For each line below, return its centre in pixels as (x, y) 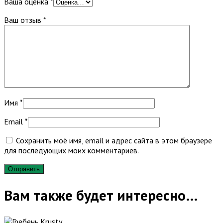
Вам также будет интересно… (101, 195)
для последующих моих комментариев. (71, 150)
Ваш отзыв (24, 20)
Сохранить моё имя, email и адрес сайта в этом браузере (114, 140)
